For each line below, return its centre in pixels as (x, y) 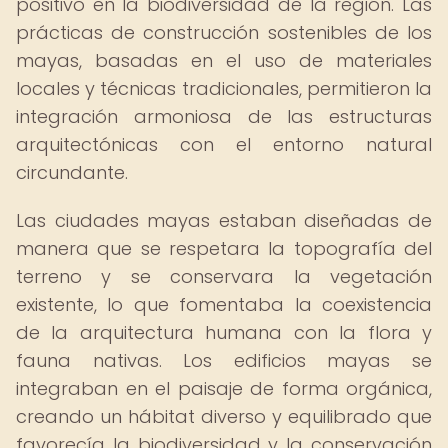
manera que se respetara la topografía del (224, 248)
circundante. (72, 172)
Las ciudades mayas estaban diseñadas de (224, 220)
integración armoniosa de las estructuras (224, 116)
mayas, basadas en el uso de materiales (224, 60)
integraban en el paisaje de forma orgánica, (224, 388)
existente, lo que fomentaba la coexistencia (224, 304)
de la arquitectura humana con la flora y (224, 332)
